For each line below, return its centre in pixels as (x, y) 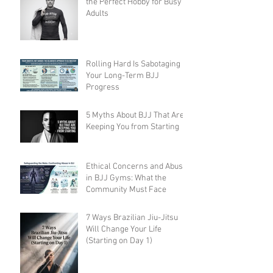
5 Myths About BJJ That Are (135, 116)
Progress (103, 88)
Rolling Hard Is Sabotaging (133, 65)
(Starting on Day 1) (119, 241)
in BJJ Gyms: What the (126, 179)
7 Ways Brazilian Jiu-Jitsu (132, 218)
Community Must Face (126, 190)
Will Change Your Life (124, 230)
